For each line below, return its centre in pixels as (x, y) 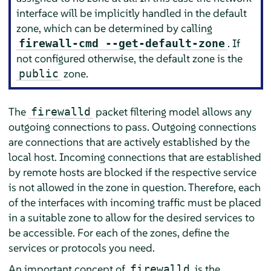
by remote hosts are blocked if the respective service (132, 172)
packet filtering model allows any (172, 111)
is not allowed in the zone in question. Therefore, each (134, 187)
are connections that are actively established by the (129, 142)
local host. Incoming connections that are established (135, 157)
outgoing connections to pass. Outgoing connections (132, 126)
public (39, 74)
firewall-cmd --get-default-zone (122, 44)
